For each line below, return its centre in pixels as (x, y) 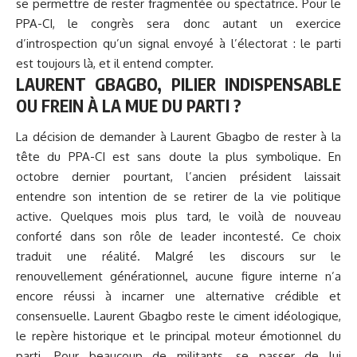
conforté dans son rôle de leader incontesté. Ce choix (178, 237)
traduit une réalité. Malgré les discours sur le (178, 257)
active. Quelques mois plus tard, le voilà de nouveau (178, 217)
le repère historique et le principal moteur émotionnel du (178, 336)
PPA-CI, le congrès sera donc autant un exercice (178, 23)
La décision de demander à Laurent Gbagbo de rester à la (178, 137)
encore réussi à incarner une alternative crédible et (178, 296)
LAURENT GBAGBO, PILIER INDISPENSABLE (178, 84)
